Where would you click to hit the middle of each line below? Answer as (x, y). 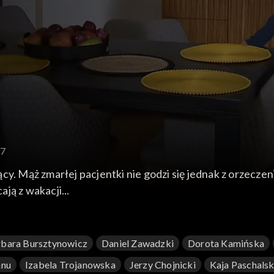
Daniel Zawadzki (138, 243)
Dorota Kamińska (226, 243)
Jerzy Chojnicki (162, 265)
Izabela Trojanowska (70, 265)
